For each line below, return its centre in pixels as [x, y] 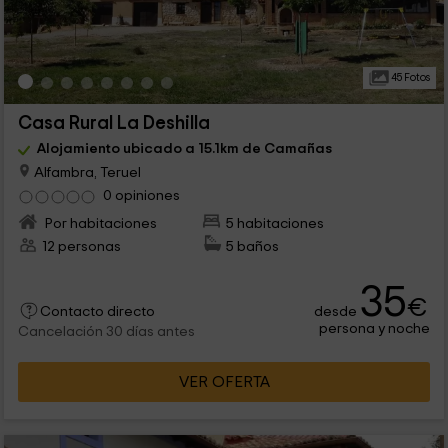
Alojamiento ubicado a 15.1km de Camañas [184, 149]
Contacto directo [97, 312]
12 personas [81, 247]
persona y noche [375, 329]
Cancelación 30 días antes [106, 332]
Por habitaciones [99, 224]
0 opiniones [141, 196]
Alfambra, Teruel [85, 172]
